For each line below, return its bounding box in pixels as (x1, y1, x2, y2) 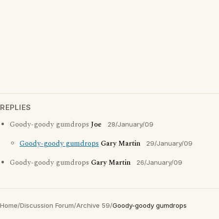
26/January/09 (136, 158, 182, 166)
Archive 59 (76, 201, 110, 209)
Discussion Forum (20, 201, 74, 209)
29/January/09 (146, 139, 193, 147)
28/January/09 (108, 120, 153, 128)
